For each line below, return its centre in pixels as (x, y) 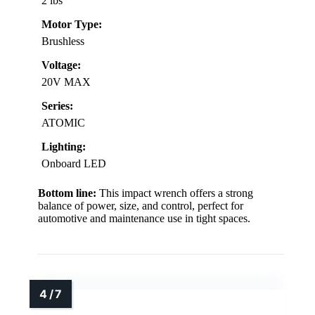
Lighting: (64, 146)
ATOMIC (63, 122)
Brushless (63, 41)
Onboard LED (74, 163)
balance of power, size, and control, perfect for (141, 205)
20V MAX (66, 82)
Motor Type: (72, 24)
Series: (57, 105)
